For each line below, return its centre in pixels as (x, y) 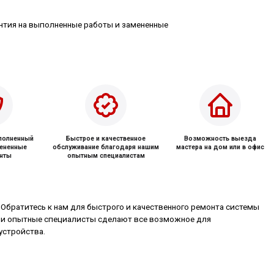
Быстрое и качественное (106, 138)
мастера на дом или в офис (220, 147)
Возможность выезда (220, 138)
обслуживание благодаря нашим (106, 147)
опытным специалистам (106, 155)
